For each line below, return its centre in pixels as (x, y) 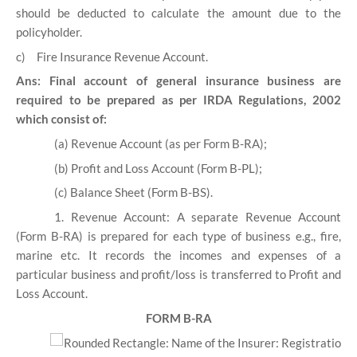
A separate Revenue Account (255, 217)
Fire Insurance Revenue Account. (122, 56)
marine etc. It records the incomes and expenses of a (178, 255)
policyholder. (49, 32)
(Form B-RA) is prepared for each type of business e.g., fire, (178, 236)
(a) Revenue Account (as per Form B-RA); (161, 144)
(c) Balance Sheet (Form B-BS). (133, 192)
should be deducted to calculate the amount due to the (178, 13)
